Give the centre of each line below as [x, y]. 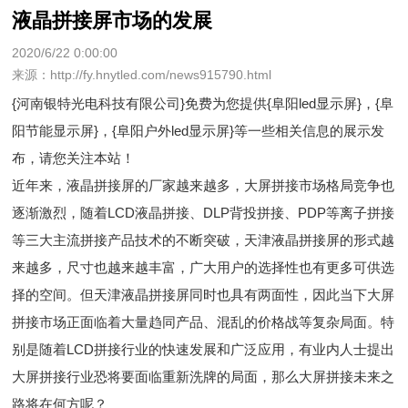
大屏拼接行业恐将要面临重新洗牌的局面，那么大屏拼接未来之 [204, 377]
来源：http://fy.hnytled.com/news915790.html [142, 75]
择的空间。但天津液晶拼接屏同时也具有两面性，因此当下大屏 [204, 295]
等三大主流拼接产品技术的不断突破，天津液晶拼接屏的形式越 [204, 240]
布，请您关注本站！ [74, 158]
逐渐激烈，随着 [60, 213]
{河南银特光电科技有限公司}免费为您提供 [140, 103]
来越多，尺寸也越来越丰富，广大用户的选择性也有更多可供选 [204, 267]
